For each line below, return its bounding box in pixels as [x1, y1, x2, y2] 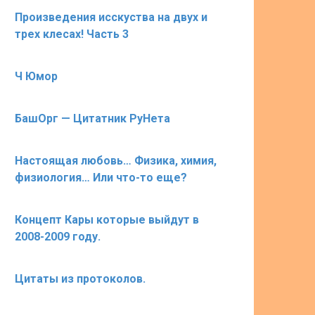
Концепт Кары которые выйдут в [15, 213, 199, 226]
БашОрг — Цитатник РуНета [15, 112, 170, 125]
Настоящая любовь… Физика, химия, [15, 154, 217, 167]
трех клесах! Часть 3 [15, 27, 129, 41]
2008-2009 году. [15, 230, 101, 243]
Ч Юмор [15, 70, 58, 83]
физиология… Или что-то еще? [15, 171, 187, 184]
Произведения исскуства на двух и [15, 11, 207, 24]
